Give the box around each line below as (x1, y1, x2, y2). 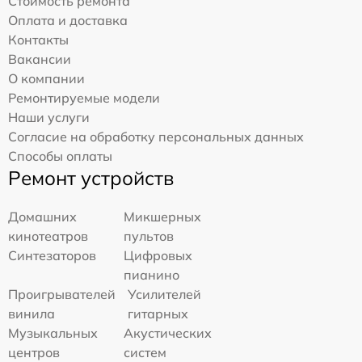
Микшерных (124, 208, 202, 225)
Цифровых (124, 246, 193, 263)
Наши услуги (8, 108, 90, 125)
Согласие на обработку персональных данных (8, 128, 304, 145)
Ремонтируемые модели (8, 89, 160, 106)
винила (8, 305, 55, 322)
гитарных (128, 305, 188, 322)
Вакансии (8, 50, 71, 67)
